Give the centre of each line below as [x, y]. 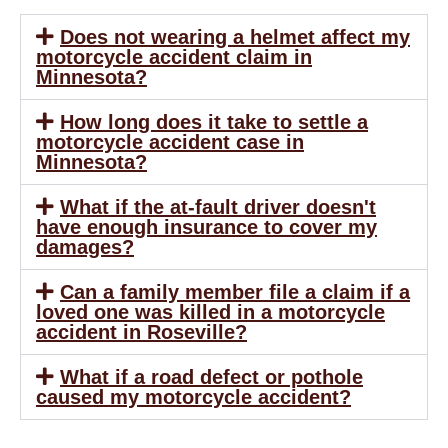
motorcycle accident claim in [174, 56]
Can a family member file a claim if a [235, 291]
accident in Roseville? [141, 331]
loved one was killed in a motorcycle [210, 311]
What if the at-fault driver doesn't [218, 206]
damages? [85, 246]
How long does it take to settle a [214, 121]
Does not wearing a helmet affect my [235, 36]
